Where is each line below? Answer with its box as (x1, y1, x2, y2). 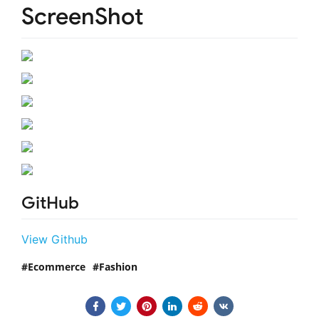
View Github (21, 231, 88, 246)
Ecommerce (28, 259, 85, 273)
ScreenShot (21, 1, 144, 31)
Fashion (99, 259, 137, 273)
